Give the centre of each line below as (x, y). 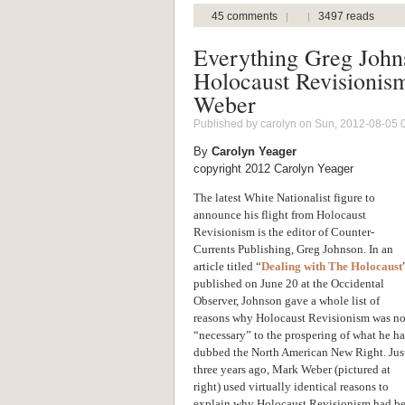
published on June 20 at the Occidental (289, 283)
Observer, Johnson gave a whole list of (287, 300)
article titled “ (227, 266)
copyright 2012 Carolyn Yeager (273, 168)
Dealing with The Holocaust (332, 266)
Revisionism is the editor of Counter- (284, 231)
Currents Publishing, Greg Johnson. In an (293, 249)
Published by (227, 123)
